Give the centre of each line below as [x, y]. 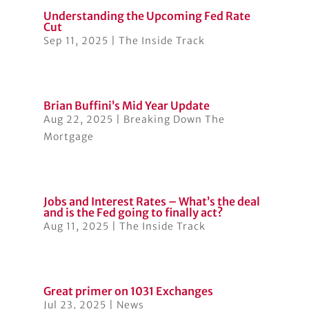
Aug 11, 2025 [76, 227]
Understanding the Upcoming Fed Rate [147, 16]
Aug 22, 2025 [78, 120]
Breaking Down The [174, 120]
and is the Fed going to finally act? [133, 213]
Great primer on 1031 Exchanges [128, 291]
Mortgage [68, 137]
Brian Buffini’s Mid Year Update [126, 106]
